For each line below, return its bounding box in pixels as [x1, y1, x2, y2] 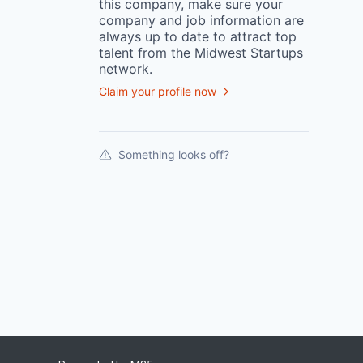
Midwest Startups [194, 45, 303, 61]
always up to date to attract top [99, 28, 297, 45]
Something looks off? [118, 147, 229, 161]
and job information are [156, 12, 304, 28]
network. [99, 61, 152, 77]
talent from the [99, 45, 190, 61]
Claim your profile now [99, 84, 216, 98]
